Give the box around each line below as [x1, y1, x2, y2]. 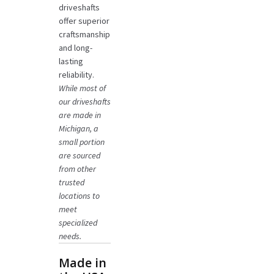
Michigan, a [58, 123, 98, 135]
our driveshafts [58, 96, 111, 108]
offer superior [58, 15, 109, 27]
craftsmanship [58, 29, 110, 40]
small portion [58, 136, 105, 148]
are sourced [58, 150, 100, 161]
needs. [58, 231, 81, 242]
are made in [58, 109, 101, 121]
